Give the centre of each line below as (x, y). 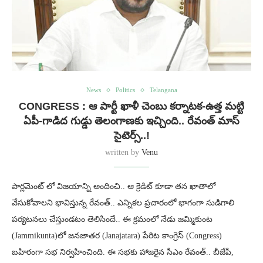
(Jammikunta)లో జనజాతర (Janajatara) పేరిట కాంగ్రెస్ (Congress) (117, 236)
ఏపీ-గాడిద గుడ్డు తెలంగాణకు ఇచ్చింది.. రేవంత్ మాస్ (131, 121)
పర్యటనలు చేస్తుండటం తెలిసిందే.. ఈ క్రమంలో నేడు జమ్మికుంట (112, 220)
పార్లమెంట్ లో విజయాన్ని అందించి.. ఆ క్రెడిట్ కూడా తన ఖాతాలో (114, 187)
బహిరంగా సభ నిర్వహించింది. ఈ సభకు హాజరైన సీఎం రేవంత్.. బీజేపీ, (123, 252)
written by (123, 153)
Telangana (163, 90)
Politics (125, 90)
